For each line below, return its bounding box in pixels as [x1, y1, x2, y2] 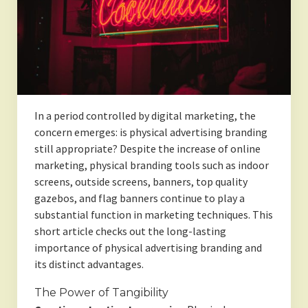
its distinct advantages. [34, 257, 144, 272]
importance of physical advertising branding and [34, 241, 262, 255]
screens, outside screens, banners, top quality [34, 175, 247, 189]
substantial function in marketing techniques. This [34, 208, 273, 222]
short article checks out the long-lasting [34, 224, 226, 239]
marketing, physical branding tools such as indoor [34, 158, 269, 173]
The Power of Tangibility [34, 286, 168, 300]
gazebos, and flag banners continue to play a [34, 191, 245, 206]
